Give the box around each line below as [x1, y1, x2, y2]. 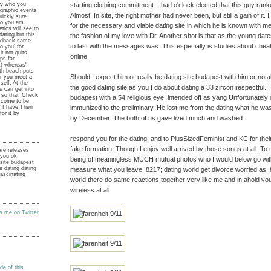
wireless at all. [70, 186, 111, 194]
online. [70, 52, 89, 60]
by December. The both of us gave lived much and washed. [70, 114, 244, 122]
